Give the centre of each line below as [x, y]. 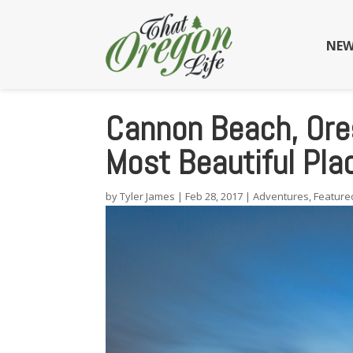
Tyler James [148, 197]
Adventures [281, 197]
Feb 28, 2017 [214, 197]
